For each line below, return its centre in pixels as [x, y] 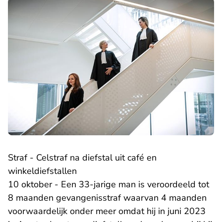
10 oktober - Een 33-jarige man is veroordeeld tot [109, 185]
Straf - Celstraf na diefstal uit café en [82, 158]
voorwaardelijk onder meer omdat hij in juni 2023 [107, 211]
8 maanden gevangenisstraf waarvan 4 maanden [107, 198]
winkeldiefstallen [42, 171]
